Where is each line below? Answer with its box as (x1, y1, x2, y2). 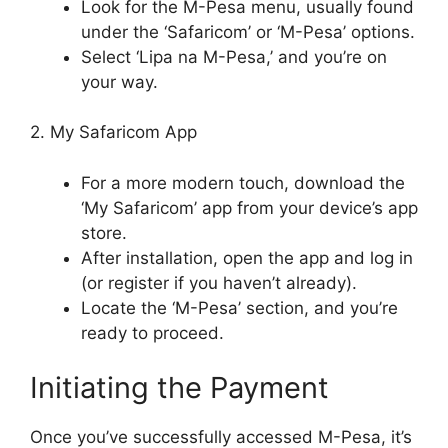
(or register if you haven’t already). (81, 272, 357, 293)
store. (81, 222, 127, 243)
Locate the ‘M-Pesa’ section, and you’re (81, 297, 398, 318)
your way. (81, 71, 158, 92)
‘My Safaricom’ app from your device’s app (81, 197, 418, 218)
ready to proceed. (81, 322, 224, 343)
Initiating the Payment (30, 370, 329, 405)
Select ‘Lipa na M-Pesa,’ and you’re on (81, 46, 387, 67)
